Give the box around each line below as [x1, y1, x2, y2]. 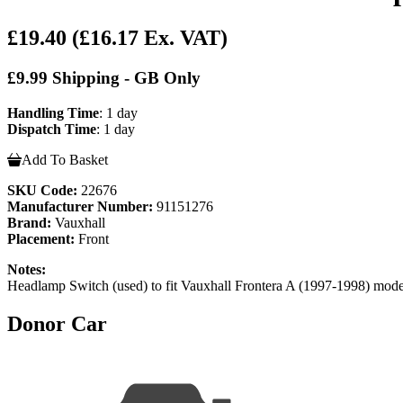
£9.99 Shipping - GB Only [7, 68, 201, 88]
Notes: [7, 261, 46, 277]
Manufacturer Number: [7, 198, 153, 214]
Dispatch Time [7, 121, 96, 137]
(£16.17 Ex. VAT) [72, 26, 228, 50]
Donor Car [7, 311, 107, 336]
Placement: [7, 230, 75, 246]
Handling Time [7, 104, 99, 121]
